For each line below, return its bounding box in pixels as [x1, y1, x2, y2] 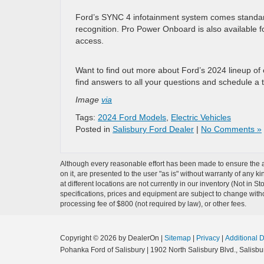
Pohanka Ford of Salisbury [60, 245, 145, 254]
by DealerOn [118, 233, 159, 242]
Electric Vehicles [171, 112, 231, 122]
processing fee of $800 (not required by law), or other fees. [60, 199, 246, 208]
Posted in [75, 124, 113, 134]
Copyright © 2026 [60, 233, 118, 242]
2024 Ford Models [98, 112, 166, 122]
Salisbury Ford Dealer [113, 124, 194, 134]
